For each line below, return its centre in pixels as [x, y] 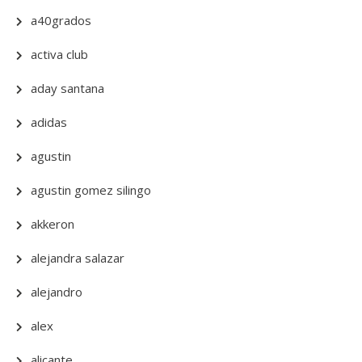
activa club [59, 55]
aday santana [67, 88]
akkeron [53, 224]
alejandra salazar [78, 258]
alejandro [57, 292]
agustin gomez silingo [91, 190]
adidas [49, 122]
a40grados [61, 21]
